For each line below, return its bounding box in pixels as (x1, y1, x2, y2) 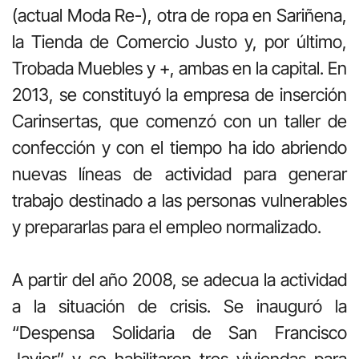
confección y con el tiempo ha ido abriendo (12, 136, 347, 158)
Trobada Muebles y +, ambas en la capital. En (12, 57, 347, 79)
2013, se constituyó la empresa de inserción (12, 83, 347, 105)
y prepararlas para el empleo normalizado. (12, 216, 321, 237)
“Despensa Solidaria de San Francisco (12, 321, 347, 343)
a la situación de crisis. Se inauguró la (12, 295, 347, 317)
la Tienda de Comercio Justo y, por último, (12, 30, 347, 52)
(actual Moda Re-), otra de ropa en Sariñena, (12, 4, 347, 26)
